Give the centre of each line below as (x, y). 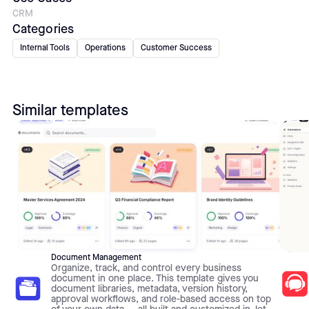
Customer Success (176, 48)
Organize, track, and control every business (146, 268)
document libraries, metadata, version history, (149, 289)
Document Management (96, 257)
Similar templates (70, 110)
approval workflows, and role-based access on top (161, 299)
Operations (105, 48)
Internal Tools (44, 48)
